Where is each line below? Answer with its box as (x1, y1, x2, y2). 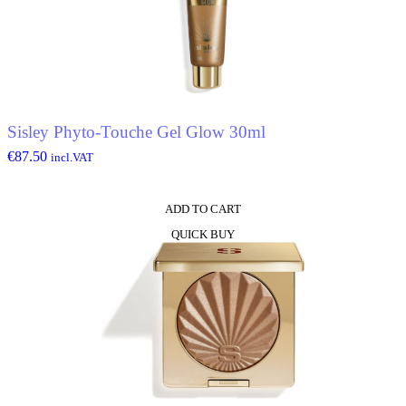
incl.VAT (51, 150, 93, 164)
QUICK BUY (171, 227, 235, 241)
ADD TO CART (165, 202, 241, 216)
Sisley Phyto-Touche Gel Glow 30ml (7, 121, 266, 141)
